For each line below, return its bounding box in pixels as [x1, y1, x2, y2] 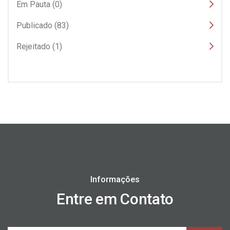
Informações [90, 175, 140, 184]
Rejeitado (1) [16, 42, 62, 51]
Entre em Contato [56, 190, 174, 208]
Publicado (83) [16, 21, 69, 30]
